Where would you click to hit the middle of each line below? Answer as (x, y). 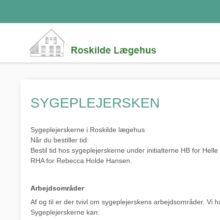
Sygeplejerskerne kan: (65, 212)
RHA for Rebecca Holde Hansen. (81, 161)
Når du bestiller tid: (60, 140)
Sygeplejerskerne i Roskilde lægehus (88, 130)
